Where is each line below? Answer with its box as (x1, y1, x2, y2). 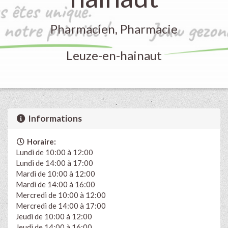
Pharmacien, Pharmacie (50, 21, 178, 36)
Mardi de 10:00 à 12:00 (16, 168, 95, 178)
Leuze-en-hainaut (66, 48, 162, 63)
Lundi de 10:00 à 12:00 (16, 147, 93, 157)
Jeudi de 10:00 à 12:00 (16, 211, 92, 221)
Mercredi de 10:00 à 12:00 (16, 190, 106, 199)
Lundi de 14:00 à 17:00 (16, 158, 93, 167)
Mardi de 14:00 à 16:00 (16, 179, 95, 189)
